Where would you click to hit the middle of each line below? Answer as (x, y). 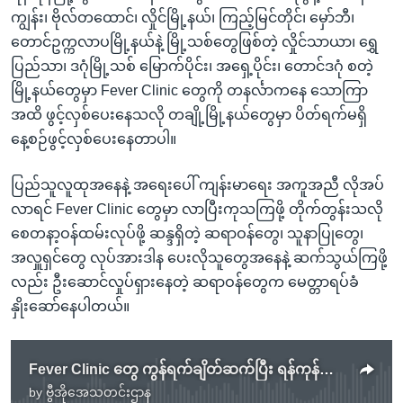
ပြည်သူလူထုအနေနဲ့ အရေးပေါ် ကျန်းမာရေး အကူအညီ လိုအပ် (197, 185)
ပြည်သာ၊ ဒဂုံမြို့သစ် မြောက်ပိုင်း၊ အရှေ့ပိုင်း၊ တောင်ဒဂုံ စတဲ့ (192, 67)
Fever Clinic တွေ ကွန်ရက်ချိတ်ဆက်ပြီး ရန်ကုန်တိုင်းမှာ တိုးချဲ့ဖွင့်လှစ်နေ (327, 370)
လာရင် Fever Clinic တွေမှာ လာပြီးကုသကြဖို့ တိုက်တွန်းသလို (197, 210)
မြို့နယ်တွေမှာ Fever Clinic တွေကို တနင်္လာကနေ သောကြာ (189, 91)
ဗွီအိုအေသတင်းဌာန (99, 393)
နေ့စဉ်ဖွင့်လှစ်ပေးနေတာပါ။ (94, 139)
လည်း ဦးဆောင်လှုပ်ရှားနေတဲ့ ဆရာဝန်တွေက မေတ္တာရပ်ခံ (185, 282)
